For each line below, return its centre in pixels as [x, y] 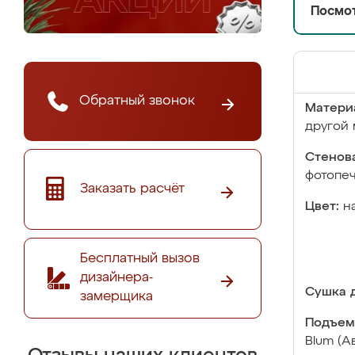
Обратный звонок [137, 101]
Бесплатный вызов [140, 258]
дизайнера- [116, 277]
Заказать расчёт [132, 189]
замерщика [116, 296]
